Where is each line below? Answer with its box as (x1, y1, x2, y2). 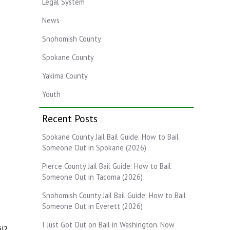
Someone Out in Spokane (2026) (42, 142, 146, 152)
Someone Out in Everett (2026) (42, 201, 143, 211)
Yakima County (42, 70, 88, 81)
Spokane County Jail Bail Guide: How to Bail (42, 131, 179, 142)
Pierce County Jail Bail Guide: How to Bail (42, 161, 171, 171)
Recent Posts (42, 111, 98, 125)
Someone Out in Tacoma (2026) (42, 171, 143, 182)
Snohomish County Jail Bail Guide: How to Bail (42, 190, 186, 200)
